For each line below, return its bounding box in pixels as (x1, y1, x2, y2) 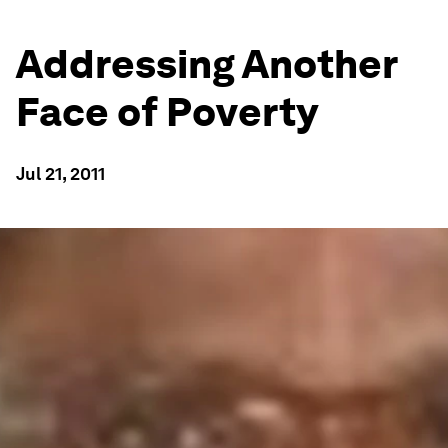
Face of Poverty (16, 88, 318, 136)
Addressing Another (16, 40, 397, 88)
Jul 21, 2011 (16, 163, 105, 184)
